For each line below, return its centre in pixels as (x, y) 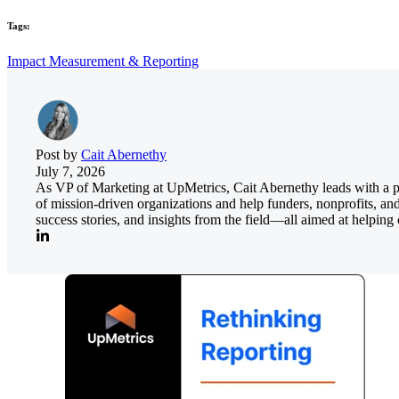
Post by (58, 154)
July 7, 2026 (70, 171)
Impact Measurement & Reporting (103, 61)
